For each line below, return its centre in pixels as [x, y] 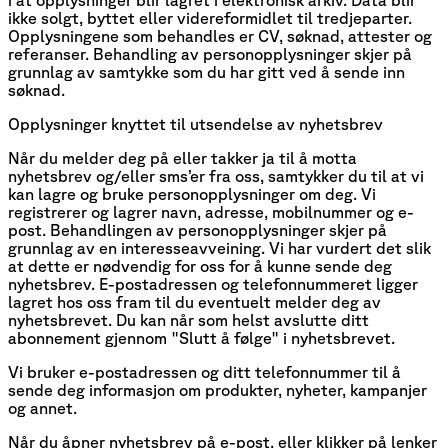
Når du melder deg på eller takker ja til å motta [182, 158]
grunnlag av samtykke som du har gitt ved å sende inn [206, 72]
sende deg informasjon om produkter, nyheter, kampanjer [217, 390]
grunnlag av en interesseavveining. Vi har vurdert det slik [219, 248]
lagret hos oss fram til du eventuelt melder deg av [194, 302]
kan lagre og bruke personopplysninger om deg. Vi [192, 194]
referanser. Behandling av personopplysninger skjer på [210, 54]
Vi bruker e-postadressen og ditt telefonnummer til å [204, 372]
